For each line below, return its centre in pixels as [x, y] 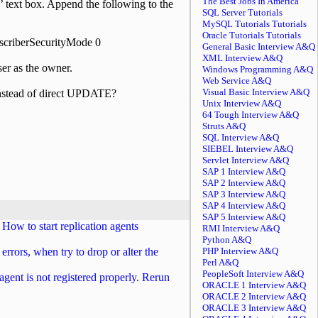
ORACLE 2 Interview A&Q [254, 296]
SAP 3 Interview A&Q [244, 194]
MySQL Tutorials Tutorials [254, 24]
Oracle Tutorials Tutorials [252, 35]
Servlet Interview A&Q [246, 160]
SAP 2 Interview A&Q [244, 183]
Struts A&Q [224, 126]
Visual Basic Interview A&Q [256, 92]
